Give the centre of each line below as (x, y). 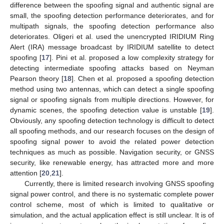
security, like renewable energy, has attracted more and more (112, 162)
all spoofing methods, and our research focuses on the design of (112, 131)
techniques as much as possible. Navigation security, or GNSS (112, 152)
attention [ (26, 173)
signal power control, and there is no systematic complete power (112, 194)
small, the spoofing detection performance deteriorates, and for (112, 15)
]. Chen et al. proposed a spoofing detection (143, 78)
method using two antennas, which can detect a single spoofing (112, 89)
